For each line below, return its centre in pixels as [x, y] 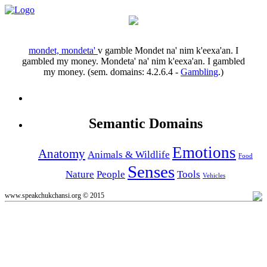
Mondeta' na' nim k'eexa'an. [153, 61]
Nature [80, 174]
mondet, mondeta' [63, 50]
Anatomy [62, 153]
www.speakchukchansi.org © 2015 [55, 195]
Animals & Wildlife [129, 154]
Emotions [204, 152]
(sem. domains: [117, 72]
